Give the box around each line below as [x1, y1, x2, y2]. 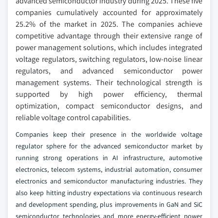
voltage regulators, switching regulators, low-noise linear [16, 54, 202, 64]
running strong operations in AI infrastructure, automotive [16, 153, 202, 162]
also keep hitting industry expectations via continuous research [16, 188, 202, 197]
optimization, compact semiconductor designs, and [16, 100, 202, 111]
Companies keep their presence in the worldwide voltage [16, 129, 202, 139]
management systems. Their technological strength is [16, 77, 202, 88]
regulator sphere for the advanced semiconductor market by [16, 141, 202, 150]
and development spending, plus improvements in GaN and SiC [16, 200, 202, 209]
